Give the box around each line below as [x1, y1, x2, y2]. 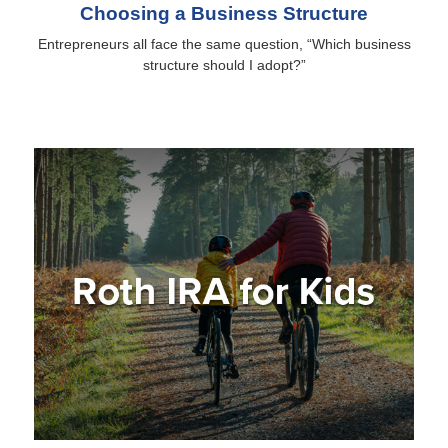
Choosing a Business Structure [80, 3, 368, 25]
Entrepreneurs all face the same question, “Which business [37, 36, 411, 53]
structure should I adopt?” [142, 57, 306, 74]
